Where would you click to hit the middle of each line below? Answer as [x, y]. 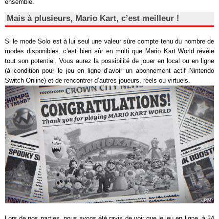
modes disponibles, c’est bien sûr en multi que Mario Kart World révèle [109, 51]
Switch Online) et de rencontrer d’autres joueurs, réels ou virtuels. [98, 80]
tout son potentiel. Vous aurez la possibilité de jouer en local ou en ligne [109, 61]
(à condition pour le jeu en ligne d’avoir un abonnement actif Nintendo [109, 71]
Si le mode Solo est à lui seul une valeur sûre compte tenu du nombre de [109, 41]
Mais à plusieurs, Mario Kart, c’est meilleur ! [93, 18]
